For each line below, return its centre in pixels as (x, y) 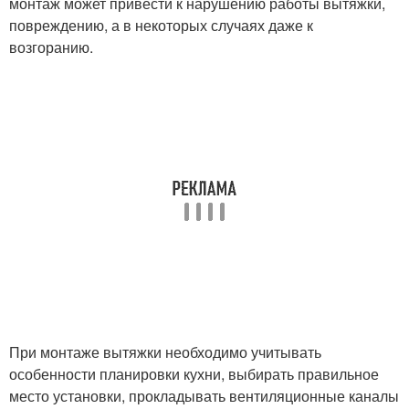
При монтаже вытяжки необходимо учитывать (165, 352)
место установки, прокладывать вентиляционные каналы (204, 396)
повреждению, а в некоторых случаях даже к (161, 25)
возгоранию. (51, 47)
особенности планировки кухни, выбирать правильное (194, 374)
